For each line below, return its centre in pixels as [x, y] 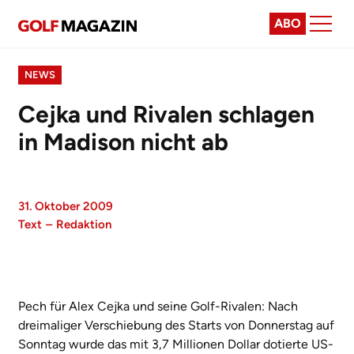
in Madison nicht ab [123, 142]
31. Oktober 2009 [66, 206]
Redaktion [84, 224]
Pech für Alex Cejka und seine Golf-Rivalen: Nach [158, 306]
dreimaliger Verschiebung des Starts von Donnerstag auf [176, 325]
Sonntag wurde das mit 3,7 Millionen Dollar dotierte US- [176, 344]
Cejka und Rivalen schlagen [166, 114]
